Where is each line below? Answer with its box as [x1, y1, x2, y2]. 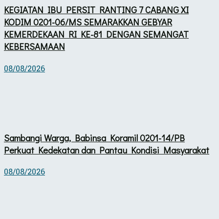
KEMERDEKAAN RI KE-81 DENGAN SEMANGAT [4, 28, 189, 41]
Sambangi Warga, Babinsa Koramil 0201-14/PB [4, 131, 185, 144]
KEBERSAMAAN [4, 40, 65, 53]
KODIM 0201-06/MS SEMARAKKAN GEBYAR [4, 16, 172, 28]
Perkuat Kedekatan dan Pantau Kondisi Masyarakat [4, 143, 209, 156]
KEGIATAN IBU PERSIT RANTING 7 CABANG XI [4, 3, 189, 16]
